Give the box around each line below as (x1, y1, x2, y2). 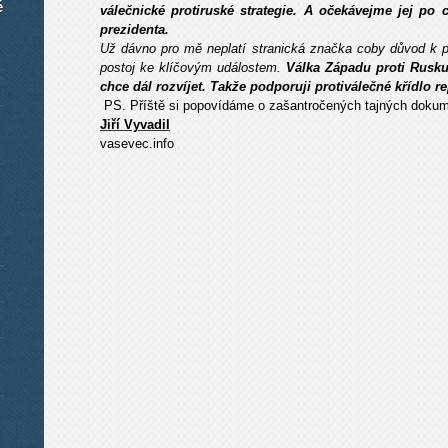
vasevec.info (100, 136, 174, 151)
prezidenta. (100, 22, 169, 37)
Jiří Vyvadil (100, 117, 170, 132)
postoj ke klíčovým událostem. (100, 60, 286, 75)
